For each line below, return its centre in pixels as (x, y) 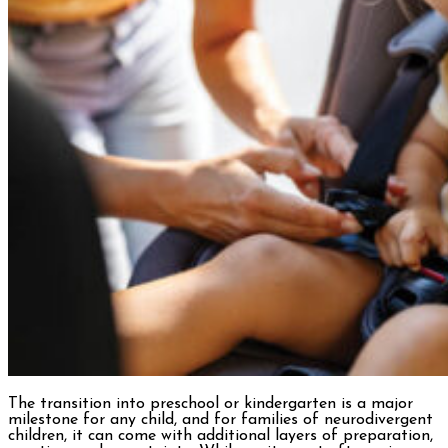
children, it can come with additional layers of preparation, (220, 436)
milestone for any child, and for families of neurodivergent (220, 420)
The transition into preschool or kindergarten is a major (210, 404)
